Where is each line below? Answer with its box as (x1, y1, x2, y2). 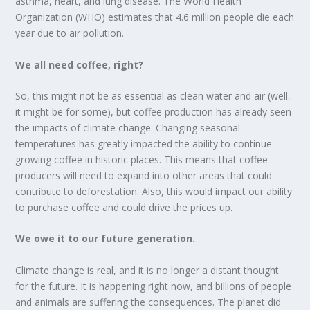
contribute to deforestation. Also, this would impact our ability (15, 184, 293, 198)
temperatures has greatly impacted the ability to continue (15, 136, 273, 150)
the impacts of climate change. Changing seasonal (15, 120, 241, 134)
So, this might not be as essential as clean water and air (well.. (15, 89, 293, 102)
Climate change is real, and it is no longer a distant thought (15, 263, 280, 277)
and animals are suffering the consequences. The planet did (15, 295, 282, 309)
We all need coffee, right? (15, 57, 144, 71)
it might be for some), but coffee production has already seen (15, 104, 292, 118)
